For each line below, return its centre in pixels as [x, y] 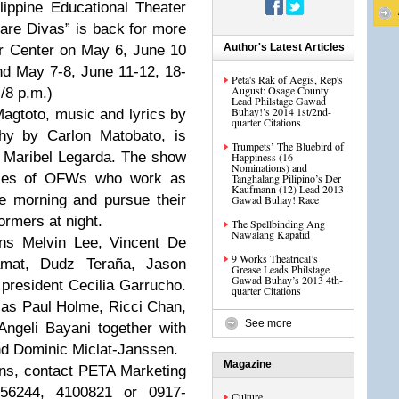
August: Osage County [280, 90]
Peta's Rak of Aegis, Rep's [287, 79]
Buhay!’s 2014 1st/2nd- [281, 111]
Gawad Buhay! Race [275, 199]
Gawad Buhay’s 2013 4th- [287, 280]
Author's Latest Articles [284, 47]
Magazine [248, 364]
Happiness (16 [262, 157]
